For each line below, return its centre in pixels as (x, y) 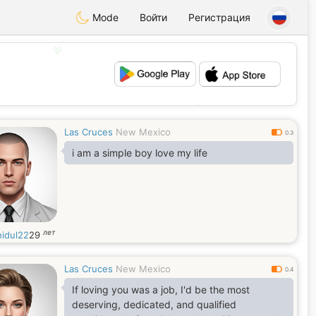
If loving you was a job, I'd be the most (161, 290)
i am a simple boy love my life (140, 153)
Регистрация (219, 17)
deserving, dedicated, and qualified (154, 304)
